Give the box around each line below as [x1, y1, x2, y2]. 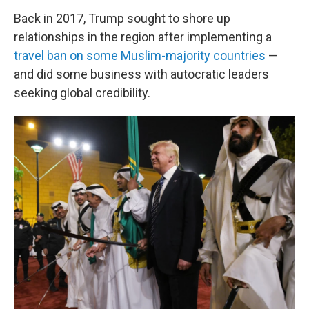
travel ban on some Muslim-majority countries [14, 48, 266, 63]
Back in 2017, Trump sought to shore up [14, 11, 230, 26]
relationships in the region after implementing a [14, 30, 272, 44]
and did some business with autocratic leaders [14, 67, 269, 81]
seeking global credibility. [14, 86, 150, 100]
